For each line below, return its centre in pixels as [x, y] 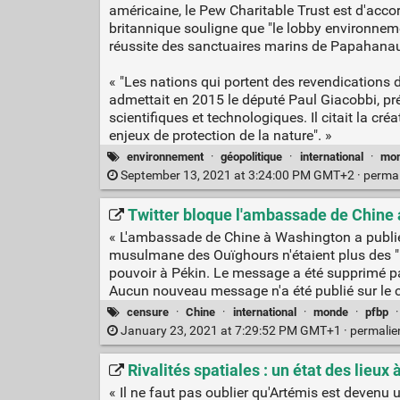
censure [148, 312]
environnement [166, 156]
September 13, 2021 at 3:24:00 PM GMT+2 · [240, 175]
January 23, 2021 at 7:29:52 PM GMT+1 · [233, 330]
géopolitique [252, 156]
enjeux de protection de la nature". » [220, 136]
